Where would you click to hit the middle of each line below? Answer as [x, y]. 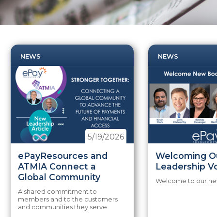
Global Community [59, 177]
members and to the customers [68, 199]
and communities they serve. [63, 207]
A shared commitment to [58, 191]
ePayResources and [63, 156]
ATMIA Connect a [57, 166]
